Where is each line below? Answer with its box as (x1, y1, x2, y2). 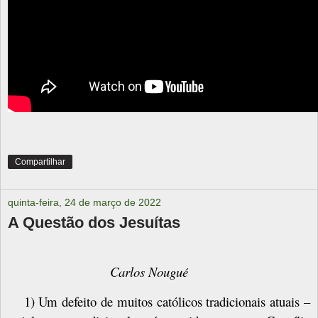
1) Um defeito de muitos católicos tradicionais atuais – (23, 292, 310, 311)
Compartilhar (15, 156, 65, 167)
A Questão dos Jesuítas (8, 213, 180, 231)
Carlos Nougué (110, 262, 188, 280)
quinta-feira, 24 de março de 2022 (8, 196, 161, 208)
